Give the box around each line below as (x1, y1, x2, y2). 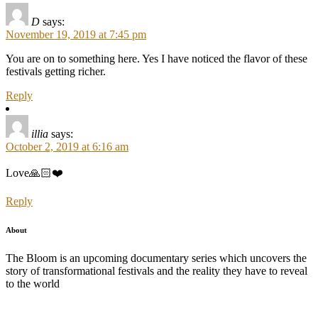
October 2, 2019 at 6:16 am (6, 140, 128, 153)
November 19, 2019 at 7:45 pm (6, 28, 146, 40)
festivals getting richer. (6, 65, 106, 77)
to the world (6, 277, 60, 290)
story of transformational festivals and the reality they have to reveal (6, 264, 307, 277)
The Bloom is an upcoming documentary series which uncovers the (6, 251, 307, 264)
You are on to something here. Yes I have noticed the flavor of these (6, 52, 307, 65)
